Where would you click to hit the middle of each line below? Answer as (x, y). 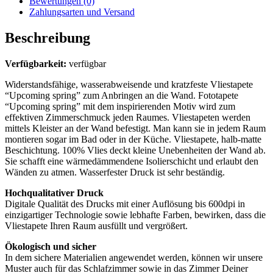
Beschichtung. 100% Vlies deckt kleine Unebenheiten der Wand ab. (135, 150)
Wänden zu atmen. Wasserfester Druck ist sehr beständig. (115, 172)
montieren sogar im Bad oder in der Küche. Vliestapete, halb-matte (133, 139)
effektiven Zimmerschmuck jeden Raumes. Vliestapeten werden (128, 117)
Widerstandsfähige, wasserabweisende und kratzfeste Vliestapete (129, 84)
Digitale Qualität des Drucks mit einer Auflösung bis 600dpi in (125, 204)
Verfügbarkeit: (36, 63)
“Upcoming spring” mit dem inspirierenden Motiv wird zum (120, 106)
